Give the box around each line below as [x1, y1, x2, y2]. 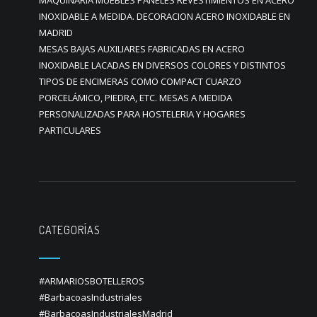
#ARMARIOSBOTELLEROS [39, 275, 144, 287]
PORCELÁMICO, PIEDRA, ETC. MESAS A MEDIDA [39, 91, 232, 104]
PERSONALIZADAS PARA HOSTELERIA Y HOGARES [39, 108, 246, 120]
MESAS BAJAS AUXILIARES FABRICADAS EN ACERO [39, 42, 245, 55]
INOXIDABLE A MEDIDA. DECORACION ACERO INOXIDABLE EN [39, 10, 290, 23]
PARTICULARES [39, 124, 101, 137]
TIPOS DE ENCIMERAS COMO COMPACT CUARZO [39, 75, 241, 88]
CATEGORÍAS [39, 223, 100, 237]
